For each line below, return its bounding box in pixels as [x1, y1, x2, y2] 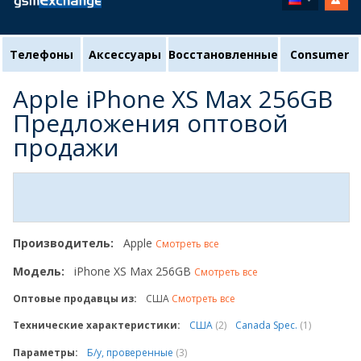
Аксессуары [88, 47, 161, 62]
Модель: [13, 263, 64, 279]
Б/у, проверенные [87, 346, 176, 359]
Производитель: [13, 235, 114, 251]
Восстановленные [168, 47, 278, 62]
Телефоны [10, 47, 73, 62]
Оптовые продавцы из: [13, 292, 137, 305]
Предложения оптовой [13, 106, 288, 139]
